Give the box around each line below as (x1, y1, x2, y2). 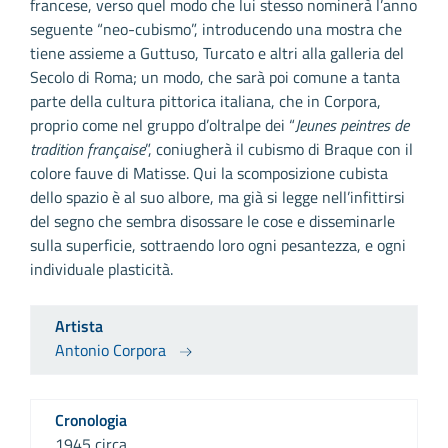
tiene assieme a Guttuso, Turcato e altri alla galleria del (30, 41, 404, 66)
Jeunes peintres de (295, 113, 409, 138)
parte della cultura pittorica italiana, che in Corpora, (30, 89, 381, 114)
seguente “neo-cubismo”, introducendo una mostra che (30, 17, 402, 42)
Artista (55, 314, 103, 339)
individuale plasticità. (30, 257, 173, 282)
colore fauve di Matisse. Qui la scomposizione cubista (30, 161, 388, 186)
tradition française (30, 137, 145, 162)
